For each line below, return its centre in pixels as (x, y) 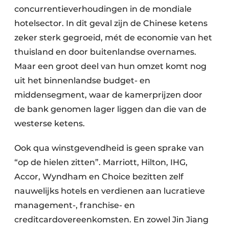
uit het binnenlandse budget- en (82, 81)
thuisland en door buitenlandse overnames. (105, 52)
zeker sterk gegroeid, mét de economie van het (113, 38)
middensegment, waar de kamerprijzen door (108, 95)
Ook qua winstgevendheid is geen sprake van (109, 148)
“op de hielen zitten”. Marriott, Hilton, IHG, (101, 162)
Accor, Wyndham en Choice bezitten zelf (99, 177)
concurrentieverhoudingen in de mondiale (103, 9)
